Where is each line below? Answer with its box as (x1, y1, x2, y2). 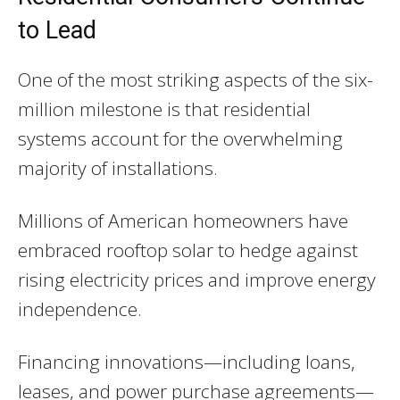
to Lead (18, 16, 96, 46)
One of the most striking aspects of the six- (18, 67, 373, 93)
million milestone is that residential (18, 96, 311, 122)
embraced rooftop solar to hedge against (18, 237, 358, 263)
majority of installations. (18, 155, 218, 181)
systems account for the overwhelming (18, 126, 343, 152)
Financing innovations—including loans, (18, 349, 355, 375)
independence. (18, 296, 142, 322)
